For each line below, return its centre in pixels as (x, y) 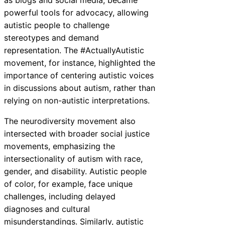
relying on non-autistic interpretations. (77, 101)
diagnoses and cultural (47, 209)
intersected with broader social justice (77, 134)
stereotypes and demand (51, 38)
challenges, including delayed (60, 197)
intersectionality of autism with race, (73, 159)
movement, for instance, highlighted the (80, 63)
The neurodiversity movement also (70, 121)
